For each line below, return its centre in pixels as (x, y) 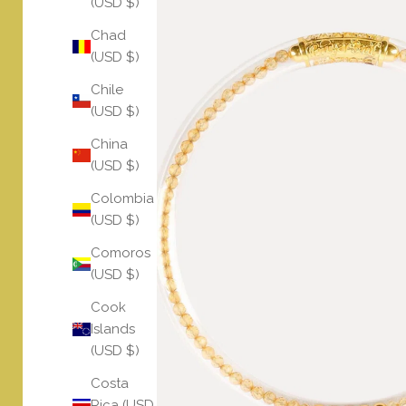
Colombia (122, 199)
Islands (113, 329)
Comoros (121, 253)
